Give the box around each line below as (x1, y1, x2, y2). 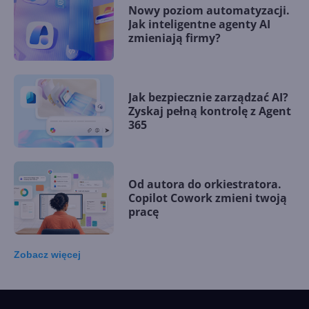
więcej (51, 248, 81, 260)
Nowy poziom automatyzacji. (128, 2, 290, 18)
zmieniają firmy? (128, 30, 221, 46)
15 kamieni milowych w (128, 263, 258, 279)
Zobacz (14, 248, 51, 260)
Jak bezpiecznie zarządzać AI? (128, 89, 288, 105)
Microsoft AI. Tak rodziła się (128, 277, 279, 292)
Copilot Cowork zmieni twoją (128, 190, 287, 206)
